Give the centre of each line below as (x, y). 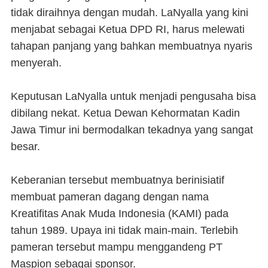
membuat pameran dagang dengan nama (110, 197)
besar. (27, 147)
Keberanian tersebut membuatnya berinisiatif (118, 180)
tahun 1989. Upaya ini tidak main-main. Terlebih (124, 231)
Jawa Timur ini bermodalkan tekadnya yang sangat (132, 130)
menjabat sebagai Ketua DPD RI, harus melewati (128, 30)
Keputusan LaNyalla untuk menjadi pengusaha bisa (133, 97)
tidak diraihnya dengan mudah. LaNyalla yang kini (130, 13)
